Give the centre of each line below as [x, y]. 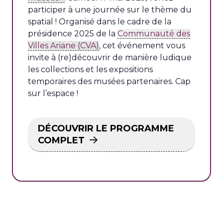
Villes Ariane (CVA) [63, 46]
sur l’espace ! [53, 93]
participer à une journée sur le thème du [110, 10]
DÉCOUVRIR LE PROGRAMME [106, 128]
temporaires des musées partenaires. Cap [109, 81]
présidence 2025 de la [73, 34]
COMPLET [61, 140]
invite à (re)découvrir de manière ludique [110, 57]
